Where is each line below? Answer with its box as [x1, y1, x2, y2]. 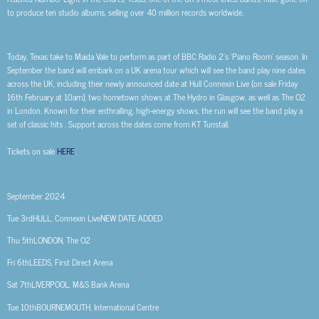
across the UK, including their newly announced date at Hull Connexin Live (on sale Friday [7, 76, 298, 91]
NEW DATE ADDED [100, 210, 162, 225]
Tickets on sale [7, 144, 57, 159]
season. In [276, 49, 308, 64]
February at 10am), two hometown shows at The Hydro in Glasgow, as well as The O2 [23, 90, 305, 105]
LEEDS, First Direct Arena [29, 255, 113, 270]
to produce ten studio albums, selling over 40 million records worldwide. [7, 4, 244, 19]
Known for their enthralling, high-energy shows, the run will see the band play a [44, 103, 303, 118]
